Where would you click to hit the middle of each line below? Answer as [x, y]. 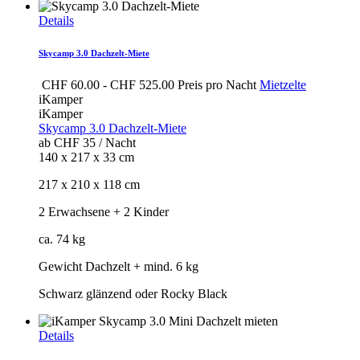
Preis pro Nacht [215, 84]
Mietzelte [283, 84]
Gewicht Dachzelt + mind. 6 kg [119, 266]
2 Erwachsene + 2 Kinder [104, 211]
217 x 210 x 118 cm [89, 184]
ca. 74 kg [62, 239]
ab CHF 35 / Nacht [87, 142]
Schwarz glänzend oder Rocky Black [133, 293]
